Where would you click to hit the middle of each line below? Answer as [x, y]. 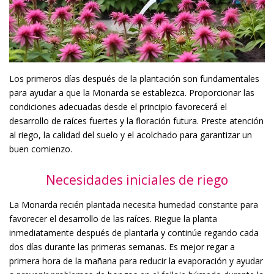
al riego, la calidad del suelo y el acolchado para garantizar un [131, 135]
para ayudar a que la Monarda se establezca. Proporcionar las [132, 92]
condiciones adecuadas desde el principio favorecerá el [118, 106]
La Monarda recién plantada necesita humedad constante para [134, 204]
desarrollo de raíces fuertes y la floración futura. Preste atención [136, 120]
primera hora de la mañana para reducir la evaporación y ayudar [136, 261]
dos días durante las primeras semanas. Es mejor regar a [122, 246]
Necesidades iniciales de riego [137, 180]
